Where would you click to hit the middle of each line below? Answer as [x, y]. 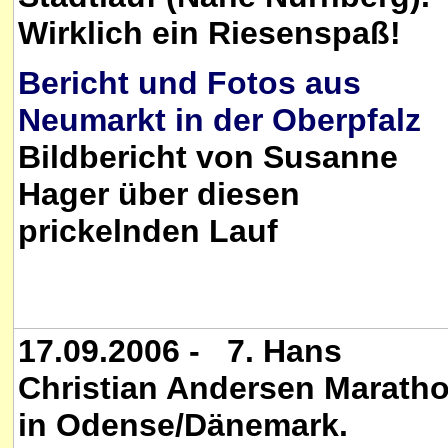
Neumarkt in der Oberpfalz [219, 120]
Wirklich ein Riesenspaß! [209, 33]
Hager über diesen [159, 194]
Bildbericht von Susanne [208, 157]
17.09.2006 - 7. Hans [180, 351]
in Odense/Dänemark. [183, 425]
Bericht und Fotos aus [189, 83]
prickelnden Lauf [148, 231]
